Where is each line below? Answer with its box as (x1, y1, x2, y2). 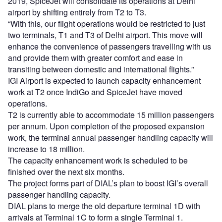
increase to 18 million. (8, 143, 85, 155)
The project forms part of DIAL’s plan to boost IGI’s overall (8, 177, 208, 189)
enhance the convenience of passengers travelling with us (8, 41, 211, 53)
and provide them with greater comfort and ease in (8, 52, 183, 64)
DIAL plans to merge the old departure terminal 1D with (8, 200, 200, 212)
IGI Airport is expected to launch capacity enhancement (8, 75, 201, 87)
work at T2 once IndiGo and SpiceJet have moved (8, 86, 182, 98)
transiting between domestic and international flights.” (8, 63, 194, 75)
